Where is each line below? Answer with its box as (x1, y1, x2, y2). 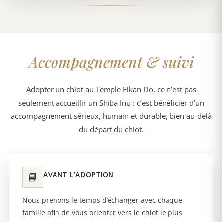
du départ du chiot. (78, 124, 144, 135)
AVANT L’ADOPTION (43, 170, 114, 180)
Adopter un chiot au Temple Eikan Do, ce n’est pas (26, 84, 196, 95)
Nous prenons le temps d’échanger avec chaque (22, 195, 182, 205)
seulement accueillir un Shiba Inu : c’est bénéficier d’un (18, 98, 204, 108)
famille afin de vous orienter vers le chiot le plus (22, 208, 182, 218)
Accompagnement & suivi (28, 52, 194, 72)
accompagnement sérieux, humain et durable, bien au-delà (10, 111, 212, 121)
